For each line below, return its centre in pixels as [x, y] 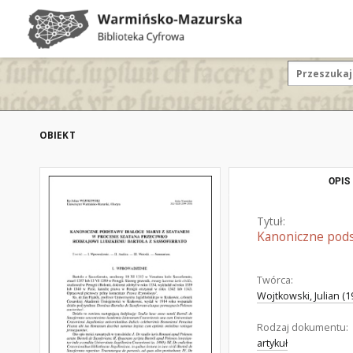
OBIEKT [58, 135]
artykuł [272, 343]
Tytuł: [271, 221]
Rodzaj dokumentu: [303, 327]
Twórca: [275, 280]
